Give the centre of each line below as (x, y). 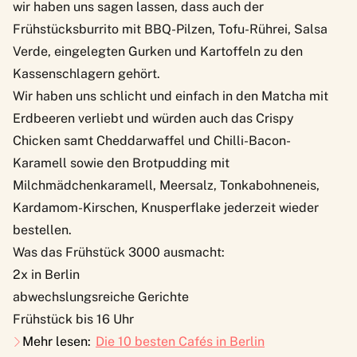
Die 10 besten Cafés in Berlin (180, 341)
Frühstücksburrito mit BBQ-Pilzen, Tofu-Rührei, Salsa (170, 29)
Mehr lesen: (57, 341)
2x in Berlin (46, 274)
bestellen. (42, 229)
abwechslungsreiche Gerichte (101, 296)
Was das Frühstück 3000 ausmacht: (119, 252)
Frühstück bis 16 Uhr (73, 319)
